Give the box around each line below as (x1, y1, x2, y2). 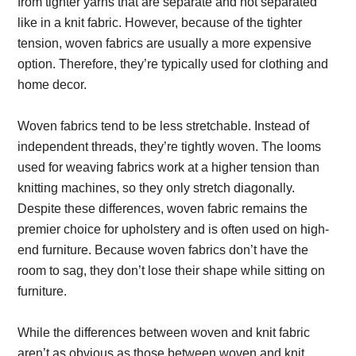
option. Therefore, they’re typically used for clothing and (17, 57, 329, 71)
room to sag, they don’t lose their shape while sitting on (17, 264, 326, 277)
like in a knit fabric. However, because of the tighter (17, 16, 303, 29)
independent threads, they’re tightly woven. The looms (17, 140, 322, 153)
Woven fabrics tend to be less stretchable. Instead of (17, 119, 310, 133)
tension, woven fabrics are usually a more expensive (17, 37, 312, 50)
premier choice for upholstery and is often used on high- (17, 222, 330, 236)
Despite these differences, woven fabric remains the (17, 202, 308, 215)
